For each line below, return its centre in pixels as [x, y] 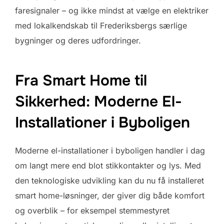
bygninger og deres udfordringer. [78, 41]
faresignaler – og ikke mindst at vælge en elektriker [112, 11]
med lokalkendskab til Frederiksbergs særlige [101, 26]
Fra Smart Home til [81, 80]
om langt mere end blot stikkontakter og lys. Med [108, 165]
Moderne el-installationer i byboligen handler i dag [110, 150]
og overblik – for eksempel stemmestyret [92, 210]
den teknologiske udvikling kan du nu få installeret [109, 180]
